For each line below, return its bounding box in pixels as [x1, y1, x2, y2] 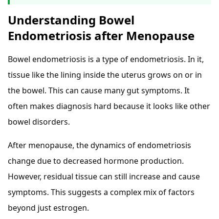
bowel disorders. [8, 116, 70, 127]
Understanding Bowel [8, 11, 134, 28]
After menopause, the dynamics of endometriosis [8, 139, 191, 151]
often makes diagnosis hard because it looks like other [8, 100, 210, 111]
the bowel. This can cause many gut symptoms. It [8, 85, 190, 96]
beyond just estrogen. [8, 202, 89, 213]
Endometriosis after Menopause [8, 27, 195, 44]
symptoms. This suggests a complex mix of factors [8, 186, 195, 197]
